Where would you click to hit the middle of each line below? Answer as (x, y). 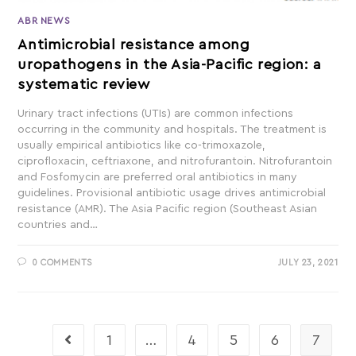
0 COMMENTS (63, 263)
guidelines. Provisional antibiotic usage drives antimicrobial (172, 193)
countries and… (58, 225)
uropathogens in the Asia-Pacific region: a (170, 65)
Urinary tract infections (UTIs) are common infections (156, 114)
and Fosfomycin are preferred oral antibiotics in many (158, 178)
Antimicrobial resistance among (134, 45)
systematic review (84, 85)
